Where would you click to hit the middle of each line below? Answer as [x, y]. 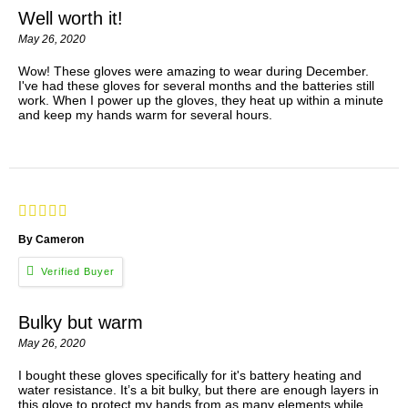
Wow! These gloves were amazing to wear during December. [194, 71]
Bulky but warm [81, 323]
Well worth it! [71, 19]
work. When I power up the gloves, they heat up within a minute [201, 101]
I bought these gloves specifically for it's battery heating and [190, 376]
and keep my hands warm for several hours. [145, 115]
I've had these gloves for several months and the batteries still [196, 86]
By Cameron [52, 240]
